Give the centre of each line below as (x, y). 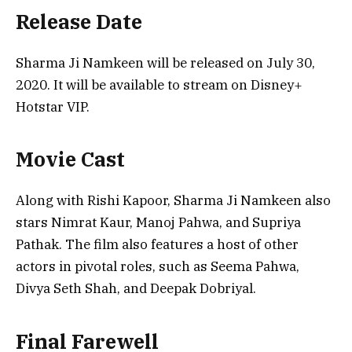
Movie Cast (70, 159)
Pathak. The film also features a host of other (157, 245)
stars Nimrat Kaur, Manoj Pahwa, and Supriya (158, 223)
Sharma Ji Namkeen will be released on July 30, (165, 62)
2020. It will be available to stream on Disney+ (159, 84)
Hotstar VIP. (53, 106)
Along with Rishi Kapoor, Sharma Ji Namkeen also (173, 201)
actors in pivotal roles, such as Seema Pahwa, (158, 267)
